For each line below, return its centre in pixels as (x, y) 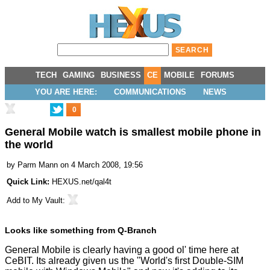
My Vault (47, 201)
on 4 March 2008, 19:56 (102, 165)
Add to (19, 201)
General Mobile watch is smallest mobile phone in (133, 132)
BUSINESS (121, 75)
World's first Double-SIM (192, 261)
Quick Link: (29, 182)
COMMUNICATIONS (150, 92)
